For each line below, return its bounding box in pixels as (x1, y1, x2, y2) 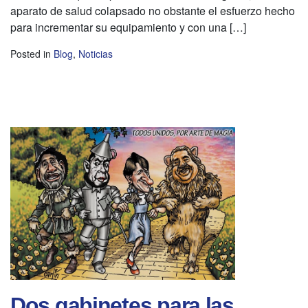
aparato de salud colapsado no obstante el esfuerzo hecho (10, 3, 295, 19)
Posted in (10, 47, 54, 61)
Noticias (78, 47, 113, 61)
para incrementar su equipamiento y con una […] (10, 19, 246, 36)
